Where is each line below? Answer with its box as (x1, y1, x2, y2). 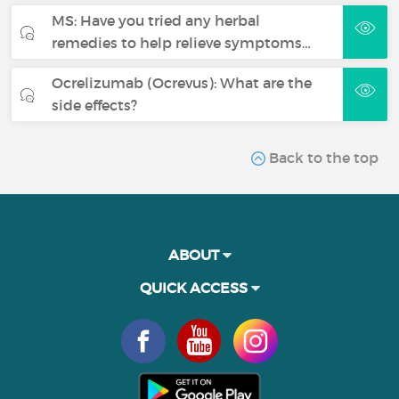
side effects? (52, 95, 138, 114)
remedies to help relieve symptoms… (52, 33, 312, 52)
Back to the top (265, 148, 379, 167)
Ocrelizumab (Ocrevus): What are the (52, 73, 313, 92)
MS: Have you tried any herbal (52, 11, 261, 29)
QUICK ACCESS (139, 278, 251, 297)
